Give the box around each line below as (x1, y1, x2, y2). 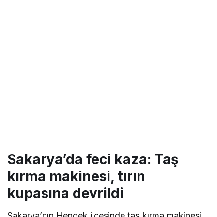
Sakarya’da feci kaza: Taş (7, 151, 179, 168)
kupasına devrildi (7, 185, 124, 201)
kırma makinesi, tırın (7, 168, 145, 185)
